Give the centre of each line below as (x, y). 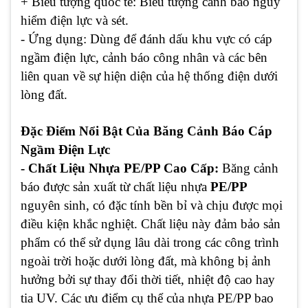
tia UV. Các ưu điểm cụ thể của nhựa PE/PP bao (147, 298)
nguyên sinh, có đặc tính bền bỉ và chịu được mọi (152, 206)
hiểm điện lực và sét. (75, 21)
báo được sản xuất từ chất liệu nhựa (115, 187)
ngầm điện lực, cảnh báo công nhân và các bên (144, 58)
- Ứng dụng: (54, 39)
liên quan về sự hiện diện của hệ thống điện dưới (149, 76)
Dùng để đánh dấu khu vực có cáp (179, 39)
